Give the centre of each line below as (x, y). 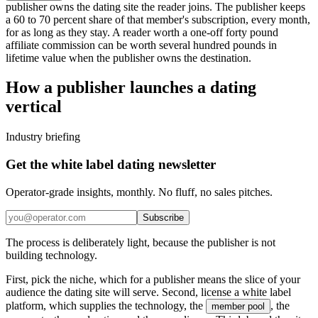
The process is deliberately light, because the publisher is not (141, 242)
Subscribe (163, 217)
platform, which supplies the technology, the (106, 305)
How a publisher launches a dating (131, 88)
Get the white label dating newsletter (111, 165)
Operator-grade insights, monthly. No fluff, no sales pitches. (139, 192)
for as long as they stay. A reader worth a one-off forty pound (142, 32)
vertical (34, 107)
